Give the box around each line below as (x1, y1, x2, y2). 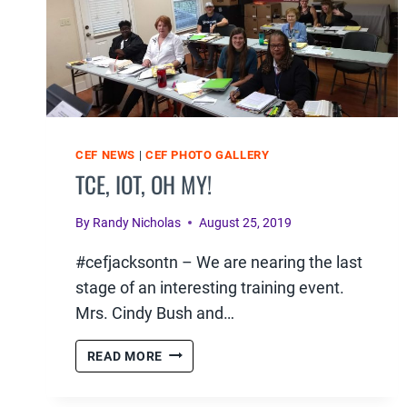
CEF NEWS (75, 147, 136, 162)
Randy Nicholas (93, 214, 182, 231)
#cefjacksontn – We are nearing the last (75, 252, 362, 272)
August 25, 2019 (199, 214, 293, 231)
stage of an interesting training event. (75, 277, 344, 297)
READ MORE (86, 348, 163, 364)
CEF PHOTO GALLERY (144, 147, 270, 162)
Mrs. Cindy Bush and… (75, 303, 234, 323)
